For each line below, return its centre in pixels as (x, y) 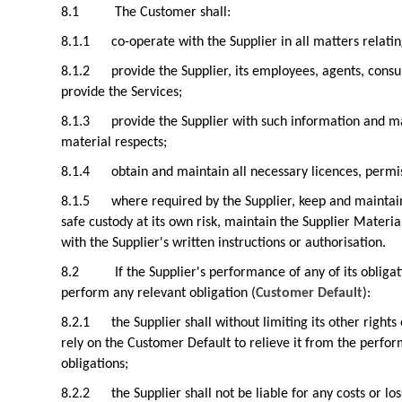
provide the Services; (122, 92)
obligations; (95, 364)
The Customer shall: (173, 13)
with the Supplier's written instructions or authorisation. (223, 243)
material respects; (114, 143)
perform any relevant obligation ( (158, 293)
